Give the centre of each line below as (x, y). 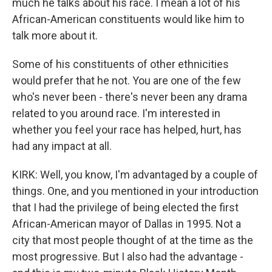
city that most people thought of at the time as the (133, 240)
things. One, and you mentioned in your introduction (135, 191)
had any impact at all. (62, 146)
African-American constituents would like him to (128, 19)
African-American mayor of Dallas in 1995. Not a (127, 224)
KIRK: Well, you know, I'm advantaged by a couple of (135, 175)
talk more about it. (55, 36)
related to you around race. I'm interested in (116, 113)
